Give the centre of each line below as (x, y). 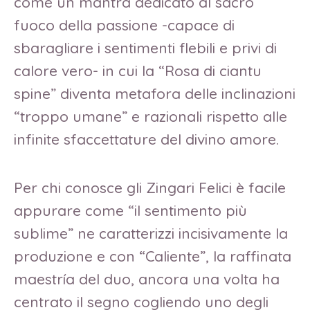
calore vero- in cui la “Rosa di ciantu (138, 71)
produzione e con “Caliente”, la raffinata (153, 256)
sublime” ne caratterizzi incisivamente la (151, 233)
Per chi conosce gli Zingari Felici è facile (150, 187)
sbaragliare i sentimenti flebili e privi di (145, 48)
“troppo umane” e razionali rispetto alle (151, 117)
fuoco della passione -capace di (124, 25)
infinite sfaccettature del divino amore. (146, 139)
